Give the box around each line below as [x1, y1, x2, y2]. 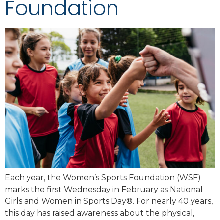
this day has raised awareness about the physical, [5, 208, 194, 218]
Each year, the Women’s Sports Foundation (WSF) [5, 173, 201, 183]
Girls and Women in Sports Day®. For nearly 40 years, [5, 196, 213, 206]
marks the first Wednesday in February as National [5, 185, 203, 194]
